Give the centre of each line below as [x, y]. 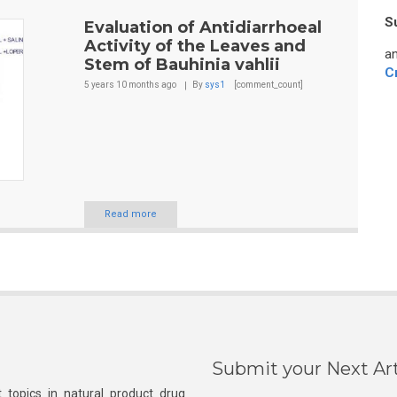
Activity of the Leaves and [195, 46]
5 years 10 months [121, 85]
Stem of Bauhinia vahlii [182, 65]
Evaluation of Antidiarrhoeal [202, 27]
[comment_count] [267, 85]
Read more [130, 214]
